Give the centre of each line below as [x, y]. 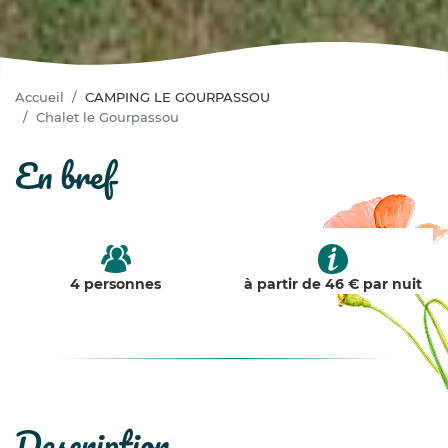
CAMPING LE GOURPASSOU [177, 96]
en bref [76, 174]
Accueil [39, 96]
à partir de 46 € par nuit [332, 283]
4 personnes [115, 283]
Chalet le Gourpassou [107, 116]
